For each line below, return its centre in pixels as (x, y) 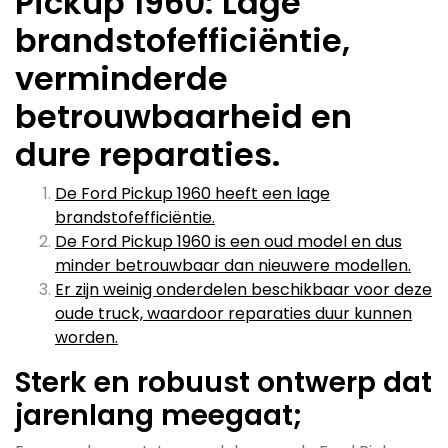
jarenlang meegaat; (158, 415)
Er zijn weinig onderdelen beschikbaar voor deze (243, 289)
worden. (86, 337)
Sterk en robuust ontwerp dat (223, 382)
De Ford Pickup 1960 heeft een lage (192, 193)
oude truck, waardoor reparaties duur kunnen (233, 313)
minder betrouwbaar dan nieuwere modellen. (233, 265)
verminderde (121, 78)
